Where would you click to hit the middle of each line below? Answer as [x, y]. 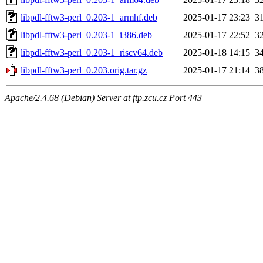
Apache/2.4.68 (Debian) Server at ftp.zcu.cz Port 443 [103, 97]
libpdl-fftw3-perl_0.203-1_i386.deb [86, 35]
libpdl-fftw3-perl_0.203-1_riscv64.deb [92, 52]
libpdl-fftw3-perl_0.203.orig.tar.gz [84, 70]
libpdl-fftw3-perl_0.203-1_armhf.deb [89, 17]
